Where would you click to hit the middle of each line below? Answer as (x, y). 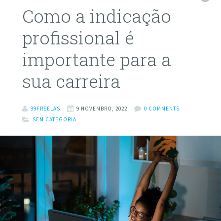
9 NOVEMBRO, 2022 (102, 108)
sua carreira (71, 81)
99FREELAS (45, 108)
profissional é (78, 38)
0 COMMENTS (162, 108)
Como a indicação (96, 16)
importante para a (96, 59)
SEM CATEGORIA (54, 119)
